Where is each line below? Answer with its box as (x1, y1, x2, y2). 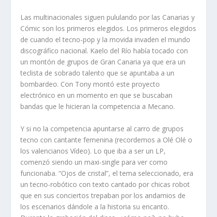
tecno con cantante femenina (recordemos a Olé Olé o (20, 135, 193, 144)
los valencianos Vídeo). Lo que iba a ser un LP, (20, 146, 166, 155)
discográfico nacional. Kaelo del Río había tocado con (20, 46, 188, 56)
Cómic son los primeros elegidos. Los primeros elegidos (20, 24, 197, 33)
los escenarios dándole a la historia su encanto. (20, 201, 170, 211)
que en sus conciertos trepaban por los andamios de (20, 190, 186, 200)
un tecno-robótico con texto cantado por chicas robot (20, 179, 190, 189)
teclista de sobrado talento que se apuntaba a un (20, 68, 175, 78)
